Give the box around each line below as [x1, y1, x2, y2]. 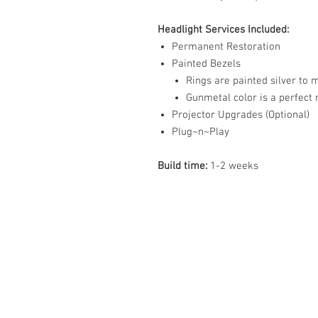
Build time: [158, 159, 210, 172]
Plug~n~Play [172, 125, 229, 138]
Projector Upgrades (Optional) [172, 108, 309, 121]
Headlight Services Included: [158, 23, 289, 36]
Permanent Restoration [172, 40, 280, 53]
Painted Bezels [172, 57, 241, 70]
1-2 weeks [210, 159, 258, 172]
